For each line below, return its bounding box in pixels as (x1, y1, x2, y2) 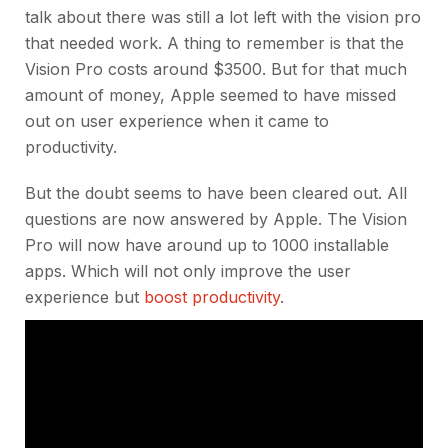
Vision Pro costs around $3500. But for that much (25, 59, 407, 80)
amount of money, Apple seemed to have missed (25, 85, 396, 106)
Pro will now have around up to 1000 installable (25, 235, 389, 256)
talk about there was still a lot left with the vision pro (25, 7, 421, 28)
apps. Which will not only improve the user (25, 261, 351, 282)
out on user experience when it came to (25, 111, 329, 132)
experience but (25, 287, 144, 308)
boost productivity (144, 287, 280, 308)
